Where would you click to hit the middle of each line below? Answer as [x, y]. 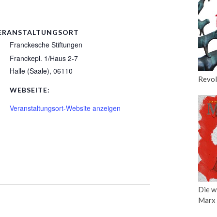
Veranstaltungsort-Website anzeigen [65, 108]
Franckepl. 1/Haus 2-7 [44, 58]
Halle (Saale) [29, 71]
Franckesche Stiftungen [46, 45]
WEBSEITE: [30, 90]
